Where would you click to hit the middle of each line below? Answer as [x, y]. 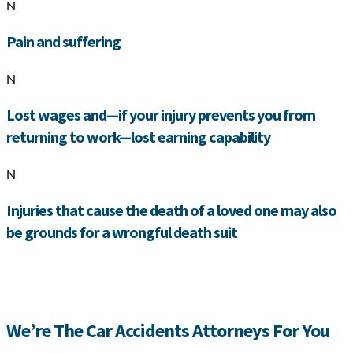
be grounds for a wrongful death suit [122, 232]
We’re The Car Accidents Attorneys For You [168, 331]
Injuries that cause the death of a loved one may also [171, 210]
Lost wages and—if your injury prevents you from [161, 115]
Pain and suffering [63, 42]
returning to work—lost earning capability [138, 137]
